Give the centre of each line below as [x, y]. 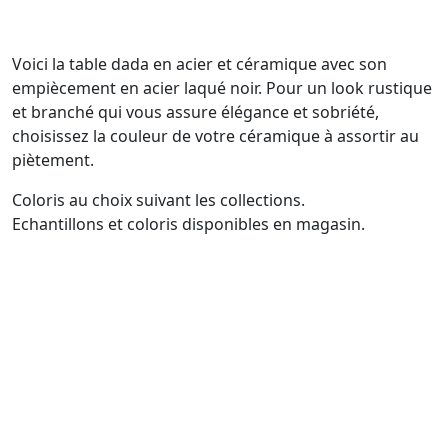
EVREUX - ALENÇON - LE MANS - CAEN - [183, 388]
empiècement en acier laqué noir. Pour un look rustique [222, 88]
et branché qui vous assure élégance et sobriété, [195, 112]
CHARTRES [57, 415]
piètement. [53, 160]
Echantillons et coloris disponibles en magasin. [188, 224]
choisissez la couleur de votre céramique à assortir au [215, 136]
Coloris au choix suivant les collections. [158, 200]
